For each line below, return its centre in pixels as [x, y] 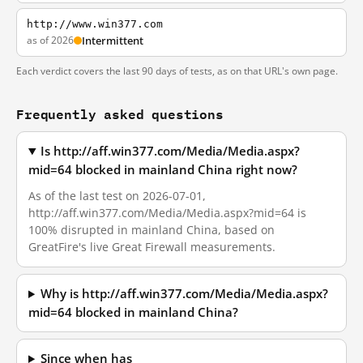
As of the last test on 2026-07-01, [117, 196]
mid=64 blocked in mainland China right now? [163, 170]
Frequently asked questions [120, 114]
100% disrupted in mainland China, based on [152, 230]
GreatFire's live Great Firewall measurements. [152, 247]
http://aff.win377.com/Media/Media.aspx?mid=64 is [167, 213]
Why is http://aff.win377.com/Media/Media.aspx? [185, 294]
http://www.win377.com [95, 24]
